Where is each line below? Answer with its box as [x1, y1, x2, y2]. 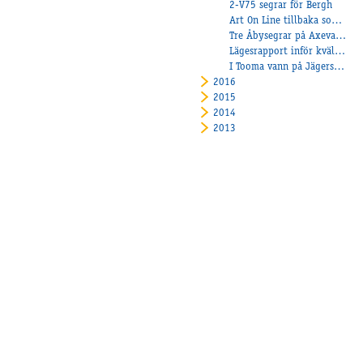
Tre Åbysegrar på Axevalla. [335, 32, 347, 43]
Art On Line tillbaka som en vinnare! [331, 16, 343, 28]
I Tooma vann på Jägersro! [334, 62, 345, 74]
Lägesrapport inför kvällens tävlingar [335, 47, 346, 58]
